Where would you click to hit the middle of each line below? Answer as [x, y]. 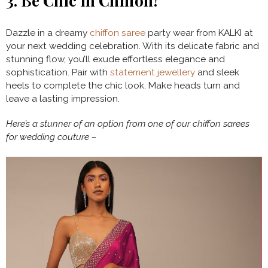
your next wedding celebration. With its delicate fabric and [133, 46]
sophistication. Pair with [58, 73]
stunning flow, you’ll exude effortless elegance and [115, 60]
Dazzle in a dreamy [48, 33]
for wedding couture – [51, 137]
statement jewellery [153, 73]
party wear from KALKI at [199, 33]
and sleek [217, 73]
